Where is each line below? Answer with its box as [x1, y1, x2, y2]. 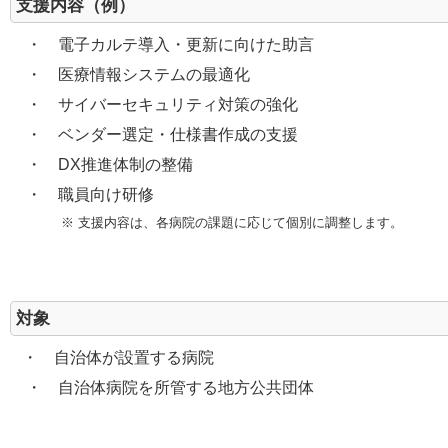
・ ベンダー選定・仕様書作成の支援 [10, 126, 298, 143]
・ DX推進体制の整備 [10, 156, 193, 173]
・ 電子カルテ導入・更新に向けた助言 [10, 36, 314, 53]
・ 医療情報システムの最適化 [10, 66, 250, 83]
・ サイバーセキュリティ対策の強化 [10, 96, 298, 113]
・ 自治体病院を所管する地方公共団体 [10, 379, 314, 396]
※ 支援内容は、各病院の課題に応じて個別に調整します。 [61, 215, 403, 230]
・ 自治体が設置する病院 [22, 349, 214, 366]
